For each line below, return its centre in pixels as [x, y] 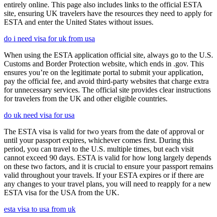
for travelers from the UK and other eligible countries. [86, 98]
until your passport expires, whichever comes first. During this [99, 140]
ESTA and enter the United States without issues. [79, 22]
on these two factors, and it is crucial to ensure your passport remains [108, 166]
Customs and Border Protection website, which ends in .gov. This [104, 63]
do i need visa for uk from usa [49, 38]
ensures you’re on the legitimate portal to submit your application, [104, 72]
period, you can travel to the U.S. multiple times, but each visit [99, 149]
